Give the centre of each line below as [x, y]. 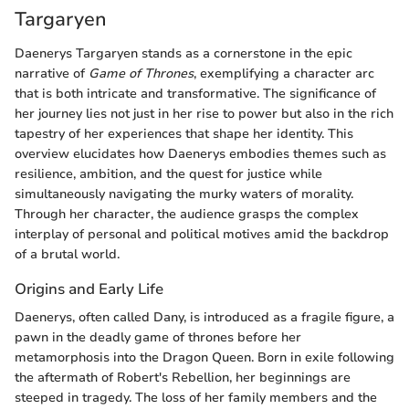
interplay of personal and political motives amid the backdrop [202, 234]
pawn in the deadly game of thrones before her [158, 338]
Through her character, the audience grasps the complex [187, 214]
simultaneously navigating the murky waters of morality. [184, 194]
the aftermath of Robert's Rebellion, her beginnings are [183, 378]
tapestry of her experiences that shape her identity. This [184, 134]
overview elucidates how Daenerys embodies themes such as [200, 154]
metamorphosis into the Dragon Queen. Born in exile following [204, 358]
